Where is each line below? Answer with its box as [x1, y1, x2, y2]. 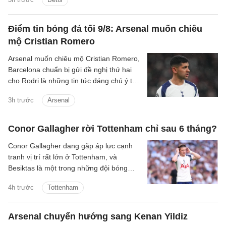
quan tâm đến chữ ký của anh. [8, 175, 107, 184]
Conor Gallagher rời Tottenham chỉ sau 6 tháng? [8, 124, 217, 134]
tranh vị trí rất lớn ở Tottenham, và [8, 153, 117, 161]
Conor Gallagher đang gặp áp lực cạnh [8, 142, 133, 150]
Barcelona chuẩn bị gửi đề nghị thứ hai [8, 66, 132, 74]
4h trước [8, 184, 34, 192]
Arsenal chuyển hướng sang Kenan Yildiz [8, 211, 188, 222]
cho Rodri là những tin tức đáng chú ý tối [8, 77, 138, 85]
